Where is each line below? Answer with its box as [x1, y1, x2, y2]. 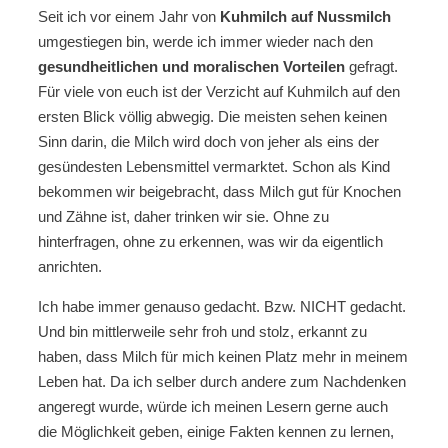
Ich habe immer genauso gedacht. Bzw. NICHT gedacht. [38, 297, 406, 315]
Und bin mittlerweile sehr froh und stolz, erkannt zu [38, 322, 367, 340]
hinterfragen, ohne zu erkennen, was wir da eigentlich [38, 232, 383, 250]
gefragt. [345, 57, 398, 75]
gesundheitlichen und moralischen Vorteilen [38, 57, 345, 75]
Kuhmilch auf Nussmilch [220, 7, 391, 25]
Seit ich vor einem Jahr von [38, 7, 220, 25]
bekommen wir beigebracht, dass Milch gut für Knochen [38, 182, 401, 200]
